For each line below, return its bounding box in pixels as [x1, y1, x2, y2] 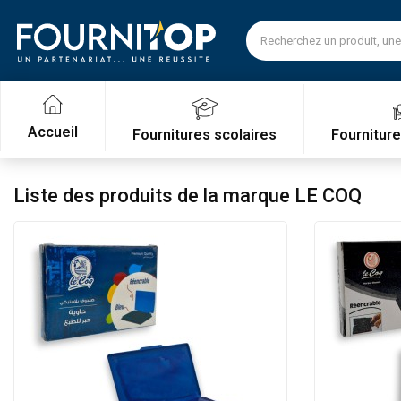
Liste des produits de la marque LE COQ [13, 184, 362, 207]
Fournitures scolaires [132, 125, 277, 143]
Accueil [28, 124, 78, 141]
